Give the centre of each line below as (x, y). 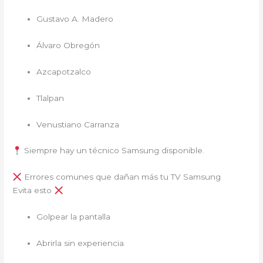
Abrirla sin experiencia (80, 243)
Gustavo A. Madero (75, 19)
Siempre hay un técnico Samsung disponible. (113, 151)
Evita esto (33, 190)
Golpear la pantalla (74, 217)
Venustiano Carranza (78, 124)
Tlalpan (50, 98)
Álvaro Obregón (68, 45)
